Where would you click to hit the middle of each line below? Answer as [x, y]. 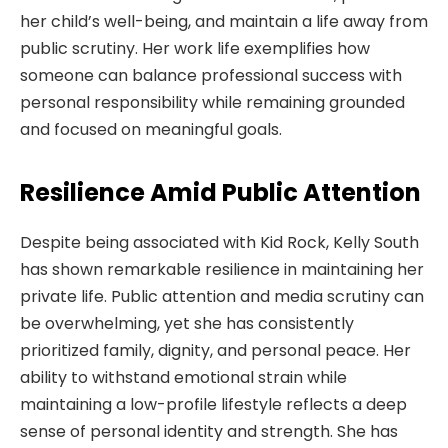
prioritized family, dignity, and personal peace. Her [215, 351]
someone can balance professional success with [211, 76]
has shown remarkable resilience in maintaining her [222, 270]
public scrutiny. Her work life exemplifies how [195, 49]
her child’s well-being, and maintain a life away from [224, 22]
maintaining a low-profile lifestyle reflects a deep [213, 405]
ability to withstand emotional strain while [183, 378]
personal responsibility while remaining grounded [212, 103]
